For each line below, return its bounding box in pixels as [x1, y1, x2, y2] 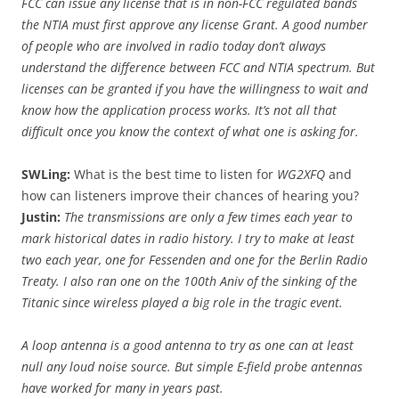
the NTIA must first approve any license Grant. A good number [21, 16, 368, 34]
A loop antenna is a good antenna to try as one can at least [21, 337, 354, 354]
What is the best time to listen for [70, 166, 277, 183]
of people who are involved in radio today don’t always [21, 37, 326, 55]
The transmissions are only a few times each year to [64, 208, 353, 226]
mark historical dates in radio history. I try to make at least [21, 230, 354, 248]
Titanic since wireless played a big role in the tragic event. [21, 294, 343, 312]
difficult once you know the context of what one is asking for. [21, 123, 359, 141]
